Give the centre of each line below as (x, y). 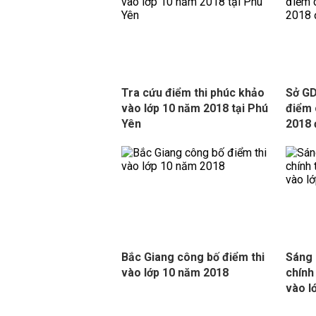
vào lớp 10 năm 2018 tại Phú (195, 108)
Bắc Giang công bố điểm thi (193, 257)
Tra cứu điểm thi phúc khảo (193, 93)
